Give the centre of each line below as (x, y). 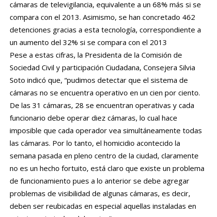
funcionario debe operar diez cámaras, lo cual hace (93, 117)
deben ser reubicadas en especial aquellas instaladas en (103, 206)
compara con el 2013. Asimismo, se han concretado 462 (102, 17)
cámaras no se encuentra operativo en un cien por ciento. (105, 92)
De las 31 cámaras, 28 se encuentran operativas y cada (102, 105)
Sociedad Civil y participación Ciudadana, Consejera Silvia (102, 67)
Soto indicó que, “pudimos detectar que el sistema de (99, 80)
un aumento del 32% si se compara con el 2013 (88, 42)
